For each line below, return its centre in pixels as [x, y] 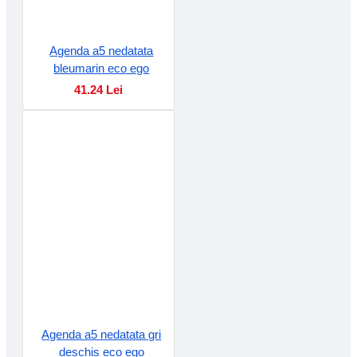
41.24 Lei [98, 89]
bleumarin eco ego [102, 68]
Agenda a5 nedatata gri [102, 334]
